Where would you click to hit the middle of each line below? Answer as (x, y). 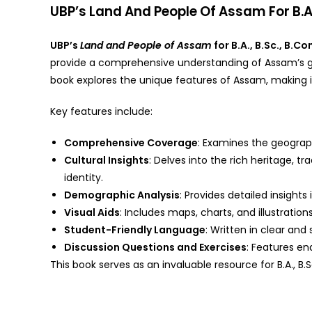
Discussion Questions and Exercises (155, 247)
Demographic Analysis (122, 195)
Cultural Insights (107, 160)
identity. (84, 178)
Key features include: (101, 111)
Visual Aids (92, 212)
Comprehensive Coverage (131, 143)
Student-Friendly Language (135, 230)
